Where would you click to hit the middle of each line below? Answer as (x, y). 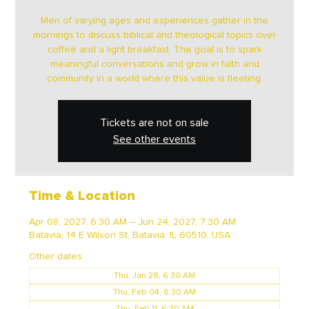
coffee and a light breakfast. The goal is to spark (154, 50)
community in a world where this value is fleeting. (154, 79)
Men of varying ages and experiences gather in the (154, 21)
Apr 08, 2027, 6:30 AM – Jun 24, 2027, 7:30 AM (133, 222)
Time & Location (82, 196)
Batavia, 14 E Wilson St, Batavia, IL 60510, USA (130, 235)
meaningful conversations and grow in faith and (154, 64)
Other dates (56, 257)
